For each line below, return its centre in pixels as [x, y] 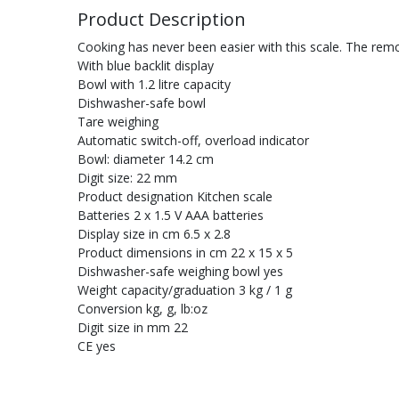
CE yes [97, 346]
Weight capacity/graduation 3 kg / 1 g [185, 290]
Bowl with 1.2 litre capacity [154, 84]
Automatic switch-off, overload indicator [193, 140]
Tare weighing [118, 122]
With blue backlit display [146, 65]
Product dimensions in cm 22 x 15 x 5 [185, 252]
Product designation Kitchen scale [175, 196]
